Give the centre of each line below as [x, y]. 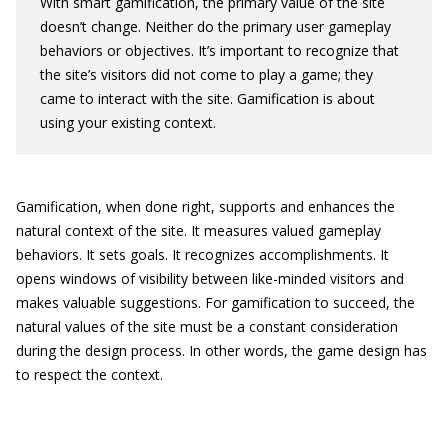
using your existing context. [128, 122]
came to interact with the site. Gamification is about [207, 98]
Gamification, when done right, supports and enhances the [205, 206]
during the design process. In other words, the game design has [221, 350]
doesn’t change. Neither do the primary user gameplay [215, 26]
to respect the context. [89, 374]
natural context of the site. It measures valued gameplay [198, 230]
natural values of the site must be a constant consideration [207, 326]
